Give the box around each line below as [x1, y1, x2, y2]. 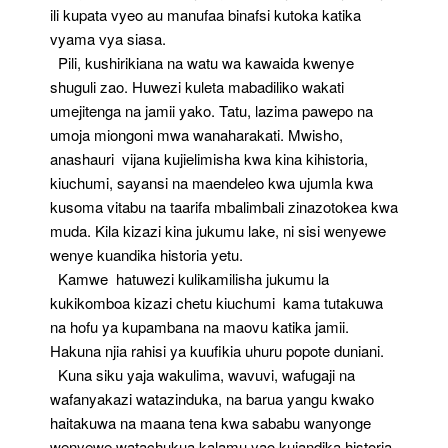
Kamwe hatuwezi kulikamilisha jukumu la [50, 268, 329, 289]
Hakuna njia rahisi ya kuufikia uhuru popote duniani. [50, 340, 384, 361]
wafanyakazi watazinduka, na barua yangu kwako [50, 388, 374, 409]
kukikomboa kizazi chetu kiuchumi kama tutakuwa [50, 292, 383, 313]
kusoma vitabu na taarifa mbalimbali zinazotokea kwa [50, 196, 398, 217]
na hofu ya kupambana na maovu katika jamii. [50, 316, 349, 337]
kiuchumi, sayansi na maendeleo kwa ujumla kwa [50, 172, 373, 193]
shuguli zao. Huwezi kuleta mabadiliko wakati [50, 76, 344, 97]
